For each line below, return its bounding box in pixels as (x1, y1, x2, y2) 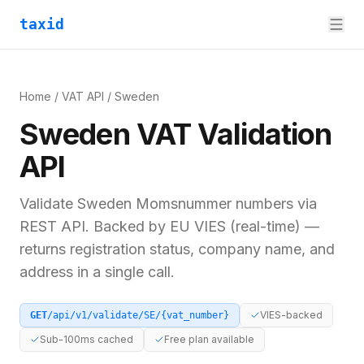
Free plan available (164, 333, 254, 345)
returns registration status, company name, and (19, 240, 335, 258)
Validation (191, 116, 332, 152)
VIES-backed (260, 309, 323, 321)
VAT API (62, 89, 104, 103)
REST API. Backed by (19, 218, 170, 235)
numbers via (232, 195, 317, 212)
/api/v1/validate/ (47, 310, 144, 321)
